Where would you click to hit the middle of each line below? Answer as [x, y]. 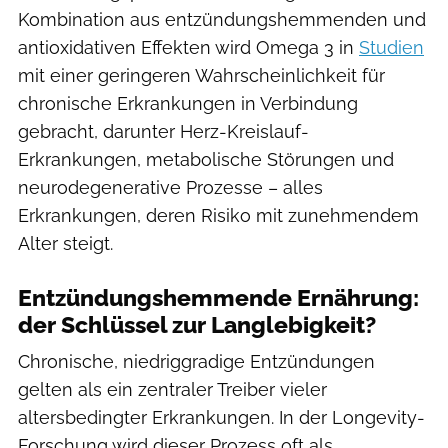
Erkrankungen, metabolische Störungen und [206, 159]
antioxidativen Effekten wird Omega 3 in [188, 47]
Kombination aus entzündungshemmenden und [222, 19]
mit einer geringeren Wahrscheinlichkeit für [201, 75]
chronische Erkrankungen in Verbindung [188, 103]
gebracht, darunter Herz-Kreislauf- [163, 131]
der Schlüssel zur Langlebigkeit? [197, 324]
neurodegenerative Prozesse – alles [170, 187]
